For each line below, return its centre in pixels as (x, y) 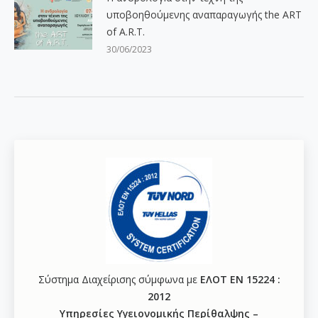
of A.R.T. (126, 31)
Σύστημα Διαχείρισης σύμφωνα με (119, 279)
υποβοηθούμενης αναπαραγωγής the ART (204, 14)
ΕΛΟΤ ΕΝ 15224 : (240, 279)
